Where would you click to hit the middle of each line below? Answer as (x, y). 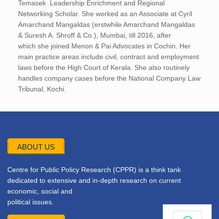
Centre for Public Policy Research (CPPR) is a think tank (94, 170)
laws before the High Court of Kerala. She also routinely (104, 67)
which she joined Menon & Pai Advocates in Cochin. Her (105, 46)
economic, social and (40, 191)
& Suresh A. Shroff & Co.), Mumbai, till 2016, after (95, 35)
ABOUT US (36, 147)
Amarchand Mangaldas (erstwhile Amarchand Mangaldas (107, 24)
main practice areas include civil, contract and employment (109, 57)
